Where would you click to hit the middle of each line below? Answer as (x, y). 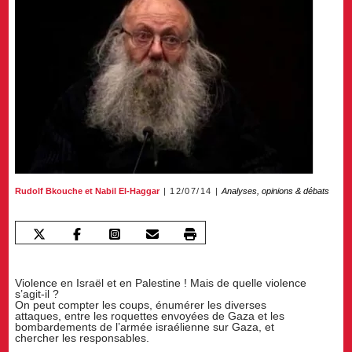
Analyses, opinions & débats (276, 191)
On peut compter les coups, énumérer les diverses (141, 305)
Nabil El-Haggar (128, 191)
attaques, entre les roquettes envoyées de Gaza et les (150, 316)
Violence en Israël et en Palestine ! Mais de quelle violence (161, 283)
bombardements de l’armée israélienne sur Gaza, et (145, 327)
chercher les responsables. (82, 338)
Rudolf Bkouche (49, 191)
